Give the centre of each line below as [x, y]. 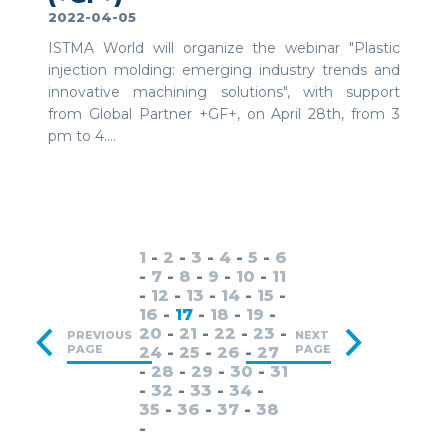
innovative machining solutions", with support [224, 92]
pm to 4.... [82, 136]
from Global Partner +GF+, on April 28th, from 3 [224, 114]
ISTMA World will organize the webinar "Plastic [224, 48]
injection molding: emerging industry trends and [224, 70]
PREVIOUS [99, 335]
